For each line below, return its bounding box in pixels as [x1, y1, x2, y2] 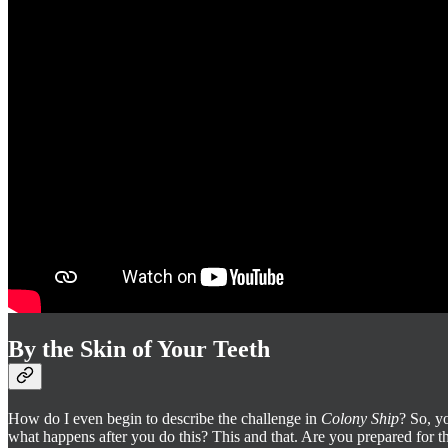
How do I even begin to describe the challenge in [8, 410, 321, 428]
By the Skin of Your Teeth [8, 336, 270, 363]
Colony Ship [321, 410, 399, 428]
